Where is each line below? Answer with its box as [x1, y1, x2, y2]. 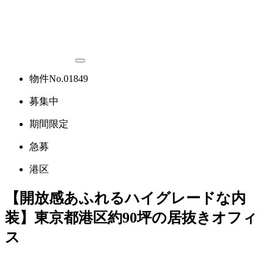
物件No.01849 [29, 73, 88, 84]
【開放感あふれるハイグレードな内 [5, 190, 246, 206]
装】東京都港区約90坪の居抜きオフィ [5, 209, 257, 226]
